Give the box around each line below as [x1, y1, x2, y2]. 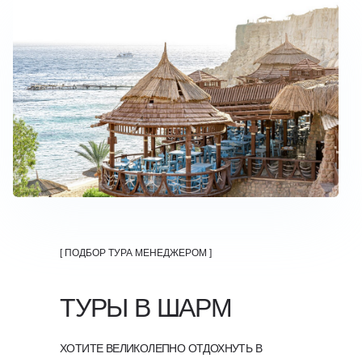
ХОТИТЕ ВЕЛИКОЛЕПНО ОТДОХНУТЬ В [60, 342, 262, 355]
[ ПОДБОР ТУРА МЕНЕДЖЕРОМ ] [60, 247, 212, 259]
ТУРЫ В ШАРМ [60, 293, 232, 322]
